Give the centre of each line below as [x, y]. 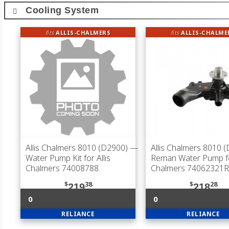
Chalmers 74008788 [62, 168]
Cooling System [62, 10]
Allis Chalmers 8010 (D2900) [77, 148]
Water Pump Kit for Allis [68, 158]
